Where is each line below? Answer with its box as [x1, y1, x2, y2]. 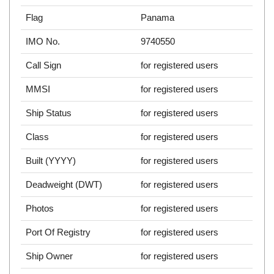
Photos [26, 203, 54, 214]
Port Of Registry [26, 227, 91, 238]
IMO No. [26, 36, 61, 47]
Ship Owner [26, 251, 73, 262]
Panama [141, 12, 175, 23]
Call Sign [26, 60, 62, 71]
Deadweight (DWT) [26, 179, 103, 190]
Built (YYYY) [26, 155, 76, 166]
